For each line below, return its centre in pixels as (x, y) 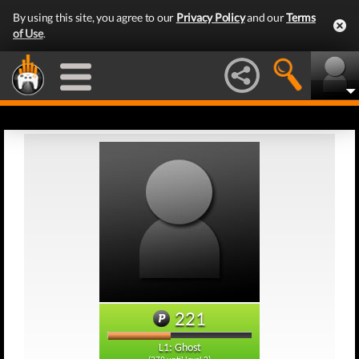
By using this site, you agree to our (95, 17)
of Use (28, 33)
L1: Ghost (179, 348)
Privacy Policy (210, 17)
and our (265, 17)
